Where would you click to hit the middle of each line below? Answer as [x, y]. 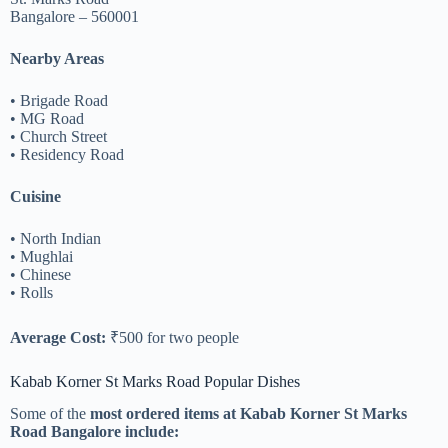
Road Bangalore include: [94, 432]
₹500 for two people [172, 337]
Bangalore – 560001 [74, 16]
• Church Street [58, 136]
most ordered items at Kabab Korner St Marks [248, 414]
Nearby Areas [57, 58]
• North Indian [55, 238]
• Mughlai [41, 256]
